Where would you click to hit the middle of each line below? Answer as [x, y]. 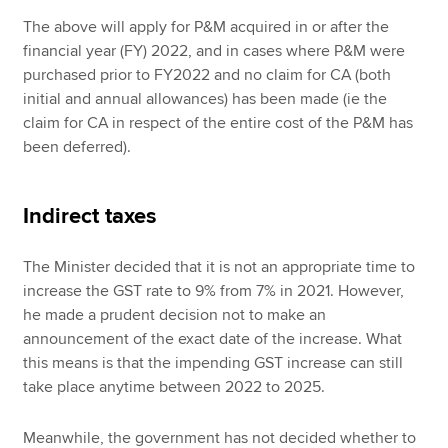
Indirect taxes [90, 217]
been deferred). [77, 147]
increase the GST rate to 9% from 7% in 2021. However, [214, 291]
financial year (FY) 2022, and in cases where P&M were [214, 51]
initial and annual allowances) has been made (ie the [205, 99]
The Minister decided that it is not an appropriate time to [219, 267]
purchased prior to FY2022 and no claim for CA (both [207, 75]
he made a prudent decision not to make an [175, 315]
